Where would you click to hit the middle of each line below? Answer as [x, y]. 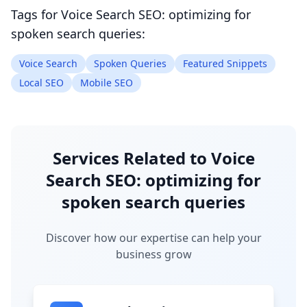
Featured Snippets [225, 63]
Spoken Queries [130, 63]
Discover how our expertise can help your [153, 238]
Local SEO [41, 83]
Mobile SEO [107, 83]
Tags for [36, 14]
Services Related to [132, 158]
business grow [153, 254]
